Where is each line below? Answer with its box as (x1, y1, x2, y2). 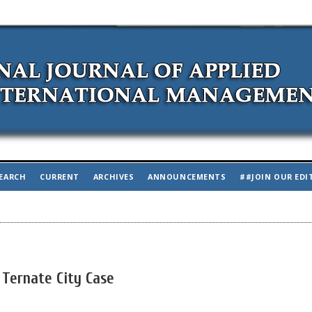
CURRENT (40, 171, 79, 182)
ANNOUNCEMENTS (148, 171, 226, 182)
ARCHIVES (93, 171, 134, 182)
